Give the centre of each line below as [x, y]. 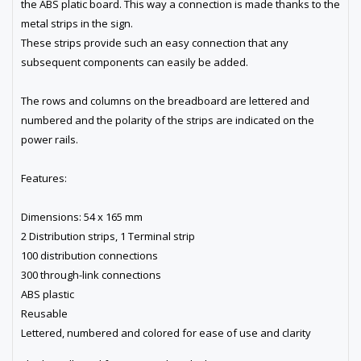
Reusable [44, 314]
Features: [44, 178]
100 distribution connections [89, 256]
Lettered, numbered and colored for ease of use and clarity [166, 333]
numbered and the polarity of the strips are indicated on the [168, 120]
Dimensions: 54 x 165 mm [82, 217]
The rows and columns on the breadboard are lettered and [165, 101]
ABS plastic [48, 295]
